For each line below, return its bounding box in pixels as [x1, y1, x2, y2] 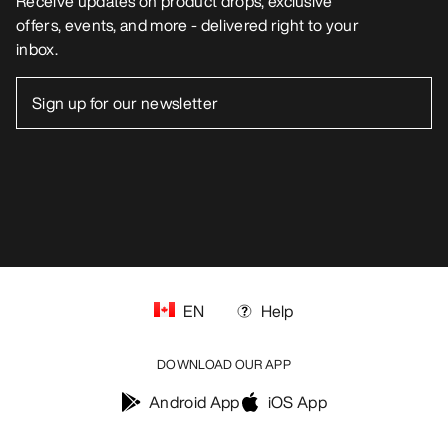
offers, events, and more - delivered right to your [16, 13, 360, 38]
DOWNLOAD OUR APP [156, 355, 292, 375]
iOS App [267, 390, 327, 415]
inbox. [16, 37, 58, 62]
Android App [149, 390, 240, 415]
